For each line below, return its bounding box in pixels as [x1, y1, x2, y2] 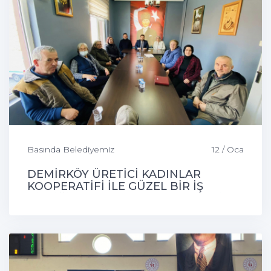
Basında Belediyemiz [27, 144, 114, 155]
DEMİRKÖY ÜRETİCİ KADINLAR [27, 168, 201, 181]
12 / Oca [212, 144, 244, 155]
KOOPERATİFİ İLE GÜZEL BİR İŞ [27, 180, 203, 194]
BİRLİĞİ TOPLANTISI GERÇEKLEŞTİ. [27, 192, 225, 206]
